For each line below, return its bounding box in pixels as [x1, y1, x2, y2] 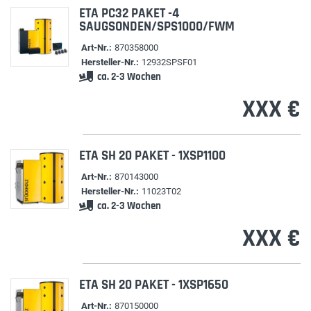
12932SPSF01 [141, 57, 197, 67]
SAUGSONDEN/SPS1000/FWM [78, 18, 235, 35]
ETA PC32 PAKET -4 [78, 5, 179, 22]
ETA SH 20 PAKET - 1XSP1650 [78, 276, 228, 294]
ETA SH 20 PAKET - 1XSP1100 [78, 147, 226, 165]
